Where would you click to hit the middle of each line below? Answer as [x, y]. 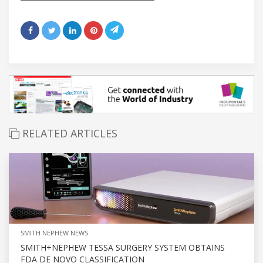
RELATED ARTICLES [68, 134]
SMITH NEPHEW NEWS [54, 233]
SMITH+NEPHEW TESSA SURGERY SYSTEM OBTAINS [123, 248]
